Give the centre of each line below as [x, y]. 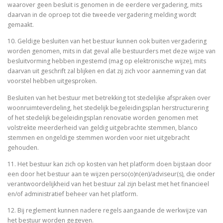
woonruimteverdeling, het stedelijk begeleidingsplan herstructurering [108, 108]
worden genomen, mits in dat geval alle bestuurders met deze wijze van [111, 51]
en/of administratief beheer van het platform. [73, 194]
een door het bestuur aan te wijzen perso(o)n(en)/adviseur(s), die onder [111, 174]
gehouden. [24, 147]
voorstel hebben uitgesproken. [53, 81]
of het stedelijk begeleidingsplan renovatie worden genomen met [103, 117]
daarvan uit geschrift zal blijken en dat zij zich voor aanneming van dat [107, 71]
